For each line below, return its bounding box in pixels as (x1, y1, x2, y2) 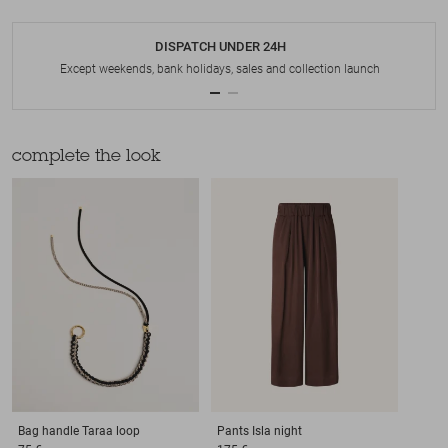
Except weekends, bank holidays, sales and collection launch (60, 62, 380, 77)
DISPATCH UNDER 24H (154, 39, 286, 55)
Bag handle (18, 423, 79, 438)
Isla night (251, 423, 302, 438)
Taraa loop (82, 423, 140, 438)
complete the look (12, 149, 161, 167)
